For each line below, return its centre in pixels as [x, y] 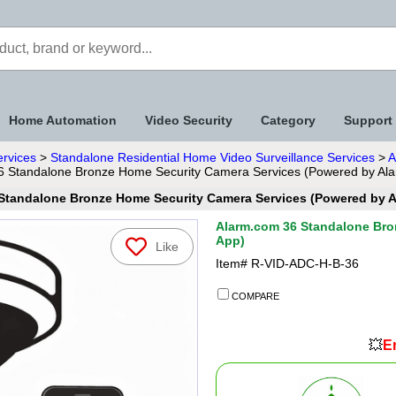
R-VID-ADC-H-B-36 [305, 263]
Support [368, 120]
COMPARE [254, 296]
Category [288, 120]
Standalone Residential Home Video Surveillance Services [213, 157]
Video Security [189, 120]
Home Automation [63, 120]
